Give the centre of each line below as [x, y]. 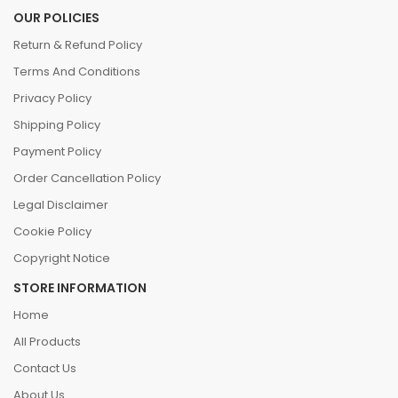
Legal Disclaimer [61, 205]
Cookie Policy [52, 232]
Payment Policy [57, 152]
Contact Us [45, 369]
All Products [47, 342]
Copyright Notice [62, 259]
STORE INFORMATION [80, 288]
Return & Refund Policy [78, 45]
